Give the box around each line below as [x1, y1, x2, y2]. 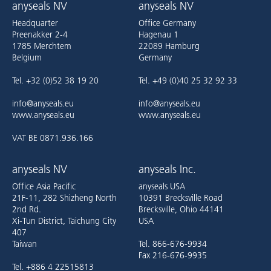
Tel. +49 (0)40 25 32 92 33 [139, 75, 237, 86]
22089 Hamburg [139, 41, 200, 51]
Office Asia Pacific [12, 181, 76, 192]
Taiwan [12, 238, 37, 249]
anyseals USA [139, 181, 185, 192]
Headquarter [12, 18, 58, 28]
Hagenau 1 [139, 29, 178, 40]
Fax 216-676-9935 [139, 250, 207, 261]
